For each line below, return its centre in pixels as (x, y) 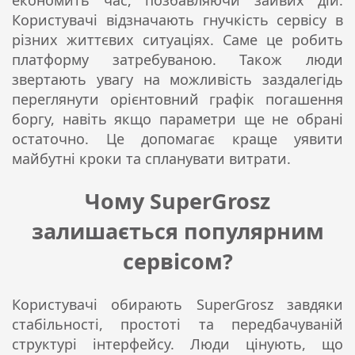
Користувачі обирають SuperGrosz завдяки (177, 304)
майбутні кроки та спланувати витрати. (151, 158)
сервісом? (177, 261)
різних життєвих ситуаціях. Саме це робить (177, 39)
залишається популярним (177, 231)
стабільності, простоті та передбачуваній (177, 324)
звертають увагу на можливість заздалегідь (177, 79)
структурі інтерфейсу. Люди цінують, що (177, 344)
